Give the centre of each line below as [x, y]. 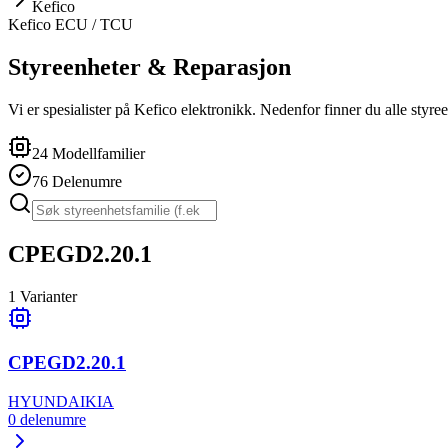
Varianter [48, 296]
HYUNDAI [46, 402]
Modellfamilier [98, 153]
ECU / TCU [92, 24]
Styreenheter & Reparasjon [149, 66]
